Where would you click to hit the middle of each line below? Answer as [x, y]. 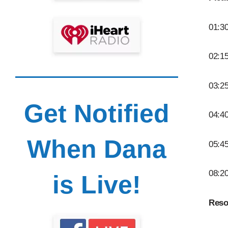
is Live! [96, 184]
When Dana [96, 149]
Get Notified [96, 113]
